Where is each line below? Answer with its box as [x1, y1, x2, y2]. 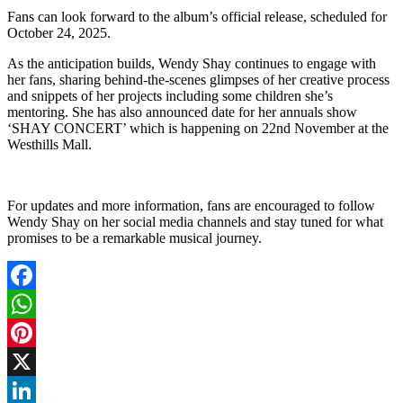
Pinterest [7, 353, 56, 369]
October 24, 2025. [7, 24, 111, 40]
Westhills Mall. [7, 136, 92, 152]
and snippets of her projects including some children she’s [7, 87, 333, 103]
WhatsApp [7, 324, 68, 340]
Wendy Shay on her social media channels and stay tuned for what [7, 213, 383, 229]
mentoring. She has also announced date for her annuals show [7, 103, 357, 120]
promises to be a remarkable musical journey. [7, 229, 262, 246]
